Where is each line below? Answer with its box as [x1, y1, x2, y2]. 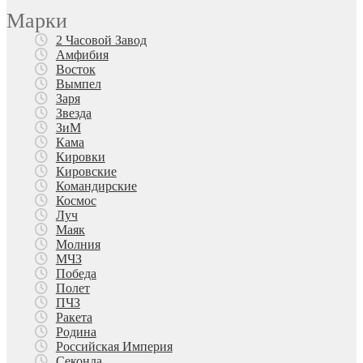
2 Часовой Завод [55, 33, 147, 48]
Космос [55, 194, 96, 208]
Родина [55, 325, 96, 340]
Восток [55, 62, 96, 77]
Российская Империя [55, 340, 173, 354]
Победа [55, 267, 96, 281]
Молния [55, 237, 100, 252]
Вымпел [55, 77, 101, 92]
